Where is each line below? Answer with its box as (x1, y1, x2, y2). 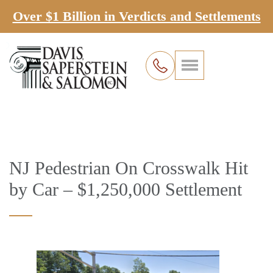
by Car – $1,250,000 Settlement (9, 179, 242, 199)
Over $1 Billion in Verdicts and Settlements (12, 9, 261, 24)
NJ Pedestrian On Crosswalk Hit (9, 157, 248, 178)
